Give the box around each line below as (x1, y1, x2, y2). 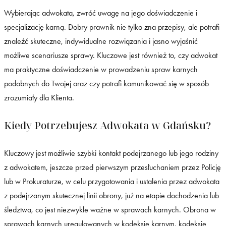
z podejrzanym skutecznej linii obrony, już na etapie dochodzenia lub (4, 191, 219, 201)
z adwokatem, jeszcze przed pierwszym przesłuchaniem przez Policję (4, 162, 221, 173)
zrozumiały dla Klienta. (4, 93, 74, 103)
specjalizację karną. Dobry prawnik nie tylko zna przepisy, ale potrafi (4, 22, 219, 32)
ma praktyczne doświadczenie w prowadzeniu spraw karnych (4, 65, 198, 75)
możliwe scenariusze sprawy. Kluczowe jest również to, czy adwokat (4, 50, 217, 61)
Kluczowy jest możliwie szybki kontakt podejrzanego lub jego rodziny (4, 148, 218, 158)
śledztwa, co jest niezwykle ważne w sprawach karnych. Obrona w (4, 205, 216, 215)
